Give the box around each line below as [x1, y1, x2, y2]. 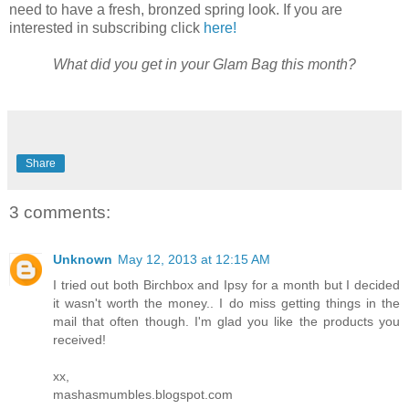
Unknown [53, 252, 112, 267]
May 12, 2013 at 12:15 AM [118, 252, 270, 267]
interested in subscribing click [9, 19, 204, 36]
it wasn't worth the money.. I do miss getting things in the [53, 296, 400, 311]
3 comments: [9, 202, 110, 222]
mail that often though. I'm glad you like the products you [53, 314, 400, 330]
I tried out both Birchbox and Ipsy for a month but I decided [53, 278, 400, 293]
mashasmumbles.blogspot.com [53, 387, 233, 403]
